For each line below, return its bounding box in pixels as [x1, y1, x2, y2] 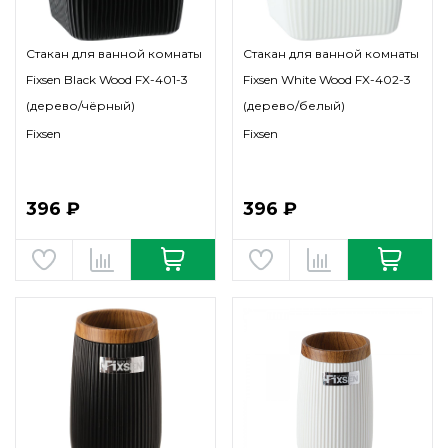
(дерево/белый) [243, 98, 345, 113]
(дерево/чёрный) [26, 98, 135, 113]
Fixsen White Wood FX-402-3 [243, 72, 411, 87]
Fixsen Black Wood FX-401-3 [26, 72, 188, 87]
